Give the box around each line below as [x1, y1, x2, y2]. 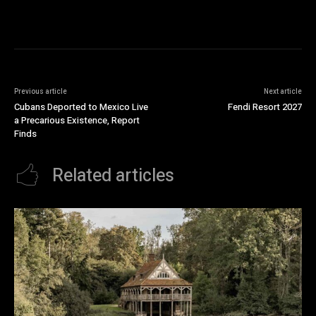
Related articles [52, 163, 174, 190]
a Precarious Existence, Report [14, 114, 140, 128]
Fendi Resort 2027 [227, 100, 302, 114]
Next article [263, 87, 302, 97]
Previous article [14, 87, 67, 97]
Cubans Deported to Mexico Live [14, 100, 148, 114]
